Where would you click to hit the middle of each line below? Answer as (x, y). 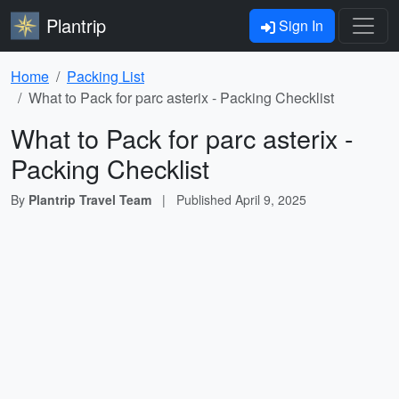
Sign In (299, 25)
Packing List (106, 76)
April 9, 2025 (271, 199)
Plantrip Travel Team (90, 199)
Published (206, 199)
